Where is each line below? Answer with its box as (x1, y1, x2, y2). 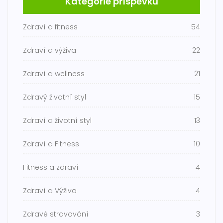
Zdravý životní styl (23, 92, 86, 103)
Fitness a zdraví (23, 162, 79, 173)
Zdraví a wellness (23, 69, 85, 79)
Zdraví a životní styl (23, 115, 92, 126)
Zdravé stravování (23, 209, 89, 220)
